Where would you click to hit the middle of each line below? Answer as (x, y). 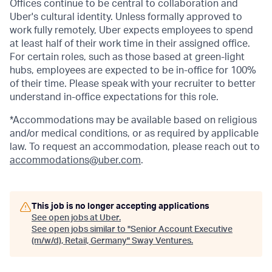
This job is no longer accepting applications (121, 206)
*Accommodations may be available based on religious (133, 120)
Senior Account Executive (182, 229)
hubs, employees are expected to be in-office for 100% (133, 70)
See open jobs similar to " (81, 229)
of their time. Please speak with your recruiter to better (133, 83)
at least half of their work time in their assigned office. (130, 43)
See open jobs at (66, 218)
